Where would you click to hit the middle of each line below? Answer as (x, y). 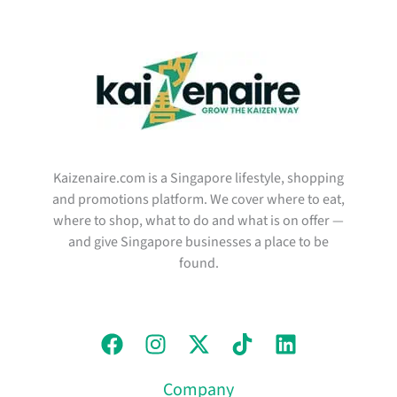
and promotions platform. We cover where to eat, (198, 199)
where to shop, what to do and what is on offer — (198, 220)
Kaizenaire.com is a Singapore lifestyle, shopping (198, 178)
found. (198, 263)
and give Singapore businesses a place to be (198, 241)
